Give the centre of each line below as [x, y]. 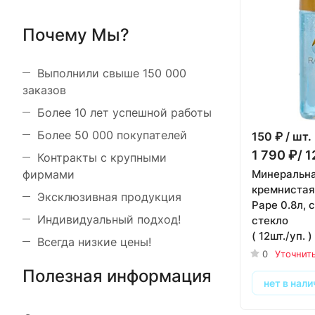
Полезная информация [117, 276]
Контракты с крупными [102, 157]
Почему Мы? [76, 35]
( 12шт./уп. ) [282, 236]
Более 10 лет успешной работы [124, 112]
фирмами [49, 174]
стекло [270, 220]
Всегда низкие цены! [94, 242]
